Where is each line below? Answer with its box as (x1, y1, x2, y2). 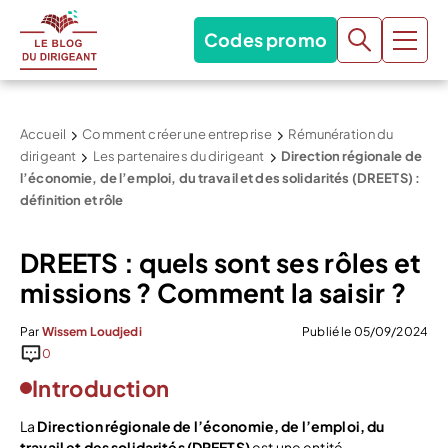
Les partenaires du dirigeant (92, 148, 265, 164)
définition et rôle (20, 192, 124, 208)
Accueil (20, 126, 66, 142)
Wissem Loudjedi (41, 324, 142, 339)
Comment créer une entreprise (82, 126, 273, 142)
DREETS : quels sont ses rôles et (20, 246, 422, 279)
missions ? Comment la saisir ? (20, 276, 406, 309)
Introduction (32, 374, 170, 402)
